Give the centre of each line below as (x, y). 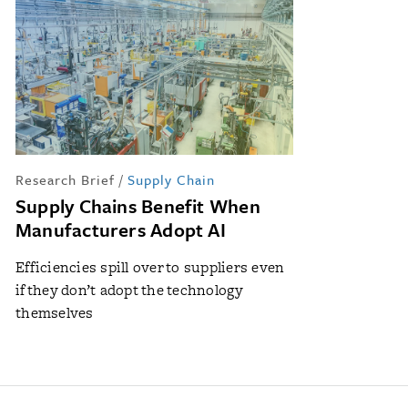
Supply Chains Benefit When (138, 205)
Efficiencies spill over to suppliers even (150, 267)
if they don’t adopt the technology (129, 290)
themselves (55, 312)
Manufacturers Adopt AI (121, 229)
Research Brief (65, 179)
